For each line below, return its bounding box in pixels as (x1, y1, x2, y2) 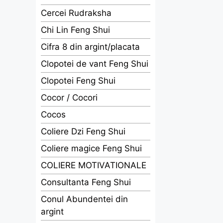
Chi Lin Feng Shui (41, 25, 110, 35)
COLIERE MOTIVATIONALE (41, 160, 146, 170)
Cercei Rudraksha (41, 8, 111, 18)
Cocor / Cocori (41, 93, 98, 103)
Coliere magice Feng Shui (41, 143, 142, 153)
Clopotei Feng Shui (41, 76, 115, 86)
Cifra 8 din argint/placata (41, 42, 140, 52)
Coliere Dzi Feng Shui (41, 126, 125, 136)
